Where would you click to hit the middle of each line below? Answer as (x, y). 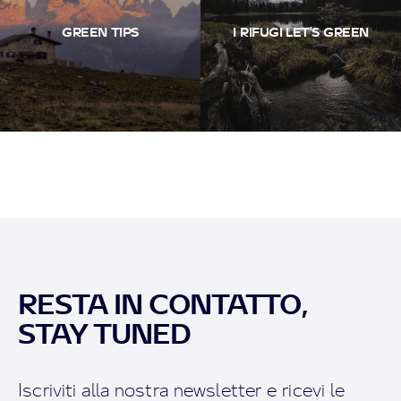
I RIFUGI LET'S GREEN (301, 31)
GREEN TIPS (100, 31)
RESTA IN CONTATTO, (163, 303)
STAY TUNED (105, 333)
